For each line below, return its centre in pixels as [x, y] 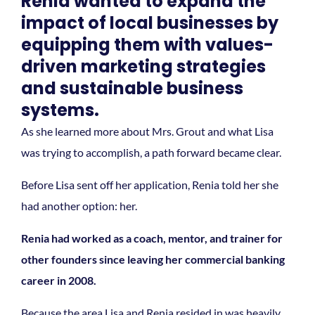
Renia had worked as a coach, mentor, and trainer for [152, 238]
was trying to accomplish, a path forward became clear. [152, 152]
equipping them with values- [147, 44]
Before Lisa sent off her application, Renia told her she [150, 184]
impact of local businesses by [150, 22]
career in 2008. [59, 280]
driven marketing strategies [143, 66]
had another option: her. [79, 205]
